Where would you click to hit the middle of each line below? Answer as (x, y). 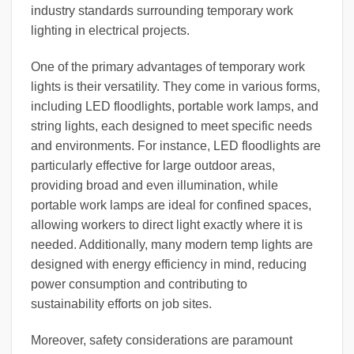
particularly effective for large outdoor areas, (153, 166)
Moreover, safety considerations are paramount (162, 340)
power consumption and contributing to (139, 284)
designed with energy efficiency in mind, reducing (169, 265)
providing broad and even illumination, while (154, 186)
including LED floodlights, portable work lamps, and (175, 107)
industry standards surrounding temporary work (162, 11)
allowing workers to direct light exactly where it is (167, 225)
